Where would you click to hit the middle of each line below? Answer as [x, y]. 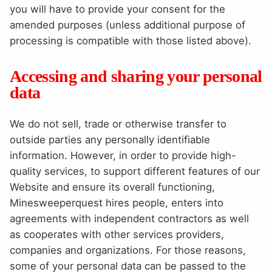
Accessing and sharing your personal [136, 76]
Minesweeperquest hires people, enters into [117, 202]
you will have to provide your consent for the [117, 9]
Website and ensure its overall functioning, [112, 187]
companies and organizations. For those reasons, [128, 250]
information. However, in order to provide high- [123, 155]
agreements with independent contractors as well [129, 218]
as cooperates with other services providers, [117, 234]
